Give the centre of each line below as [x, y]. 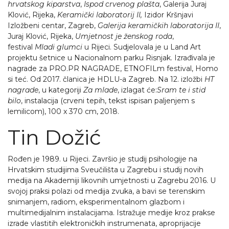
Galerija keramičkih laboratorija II [158, 26]
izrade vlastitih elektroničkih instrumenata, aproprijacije [104, 223]
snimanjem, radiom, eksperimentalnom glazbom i [96, 202]
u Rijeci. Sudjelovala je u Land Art [142, 47]
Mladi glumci [59, 47]
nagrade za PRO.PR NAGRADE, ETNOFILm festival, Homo [113, 68]
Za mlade [100, 90]
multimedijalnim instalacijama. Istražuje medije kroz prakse [111, 213]
